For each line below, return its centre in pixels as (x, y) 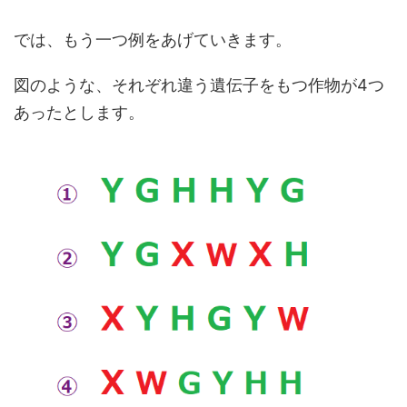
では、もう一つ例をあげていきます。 (153, 40)
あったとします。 (79, 112)
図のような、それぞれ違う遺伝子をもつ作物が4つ (199, 85)
